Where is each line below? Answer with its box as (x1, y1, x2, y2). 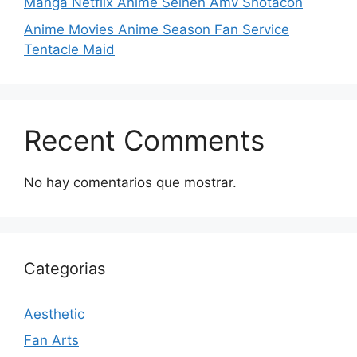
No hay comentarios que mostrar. (24, 174, 237, 190)
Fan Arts (24, 332, 79, 349)
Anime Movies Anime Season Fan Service (24, 21, 289, 37)
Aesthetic (24, 305, 84, 322)
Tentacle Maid (24, 41, 115, 57)
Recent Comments (24, 123, 265, 157)
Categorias (24, 258, 105, 278)
